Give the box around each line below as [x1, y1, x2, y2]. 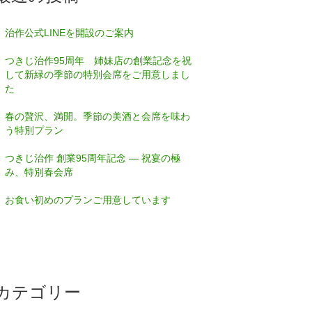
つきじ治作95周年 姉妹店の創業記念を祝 [5, 55, 192, 66]
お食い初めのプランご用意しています [5, 194, 171, 205]
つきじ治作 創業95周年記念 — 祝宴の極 [5, 153, 181, 164]
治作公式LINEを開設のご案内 [5, 27, 134, 38]
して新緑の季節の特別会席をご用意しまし [5, 69, 191, 80]
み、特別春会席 [5, 166, 74, 178]
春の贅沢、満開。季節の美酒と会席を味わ [5, 111, 191, 122]
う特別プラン [5, 125, 64, 136]
